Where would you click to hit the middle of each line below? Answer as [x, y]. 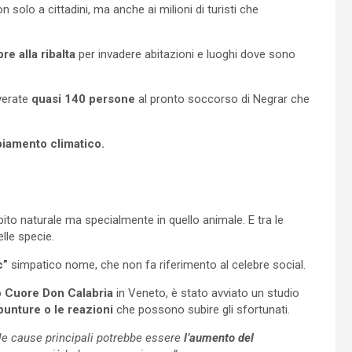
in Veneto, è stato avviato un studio [206, 293]
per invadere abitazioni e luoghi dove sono [185, 54]
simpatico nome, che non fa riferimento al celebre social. [157, 264]
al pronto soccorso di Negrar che [222, 99]
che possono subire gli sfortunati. [202, 309]
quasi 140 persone [82, 99]
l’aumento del [217, 337]
